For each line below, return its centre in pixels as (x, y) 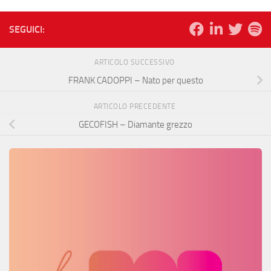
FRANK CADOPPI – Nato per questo (135, 80)
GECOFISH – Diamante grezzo (135, 124)
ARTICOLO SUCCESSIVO (135, 63)
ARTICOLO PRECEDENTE (135, 107)
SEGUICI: (27, 30)
